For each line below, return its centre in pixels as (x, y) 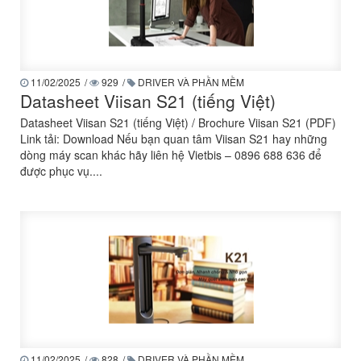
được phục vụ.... (61, 171)
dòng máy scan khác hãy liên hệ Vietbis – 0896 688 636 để (171, 155)
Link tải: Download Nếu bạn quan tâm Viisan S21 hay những (174, 139)
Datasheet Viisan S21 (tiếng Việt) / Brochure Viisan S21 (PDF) (178, 122)
